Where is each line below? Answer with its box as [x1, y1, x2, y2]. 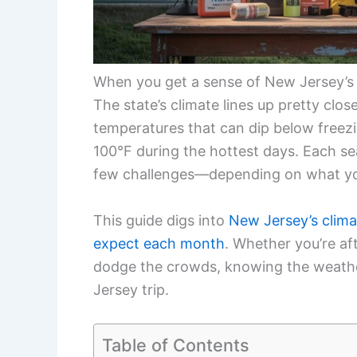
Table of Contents [102, 334, 249, 355]
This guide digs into [93, 211, 229, 229]
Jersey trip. [93, 280, 169, 298]
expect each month [93, 234, 225, 252]
